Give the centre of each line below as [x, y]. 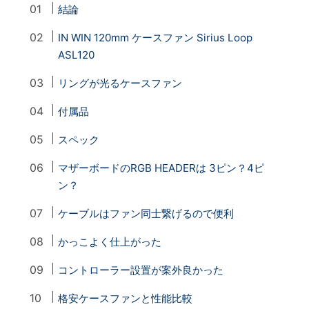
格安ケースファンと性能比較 [126, 298]
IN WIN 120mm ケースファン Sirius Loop [156, 37]
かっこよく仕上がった [110, 241]
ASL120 [77, 54]
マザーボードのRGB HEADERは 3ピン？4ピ [161, 168]
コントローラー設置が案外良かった [141, 270]
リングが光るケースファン [120, 83]
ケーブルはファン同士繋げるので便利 [146, 213]
